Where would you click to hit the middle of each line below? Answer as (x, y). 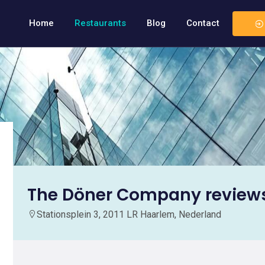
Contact (203, 23)
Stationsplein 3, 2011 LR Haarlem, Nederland (129, 214)
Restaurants (100, 23)
